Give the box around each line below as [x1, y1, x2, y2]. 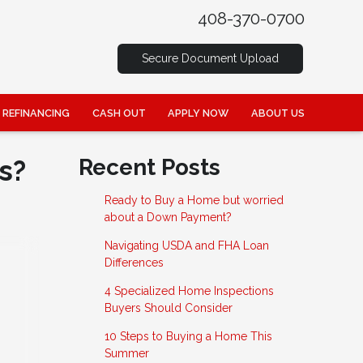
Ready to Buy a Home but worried [104, 194, 284, 207]
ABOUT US [251, 106, 305, 119]
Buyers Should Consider [104, 301, 233, 315]
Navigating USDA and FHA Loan [104, 239, 269, 253]
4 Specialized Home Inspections [104, 284, 274, 298]
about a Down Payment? [104, 211, 232, 224]
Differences [104, 256, 164, 270]
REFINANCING [2, 106, 70, 119]
